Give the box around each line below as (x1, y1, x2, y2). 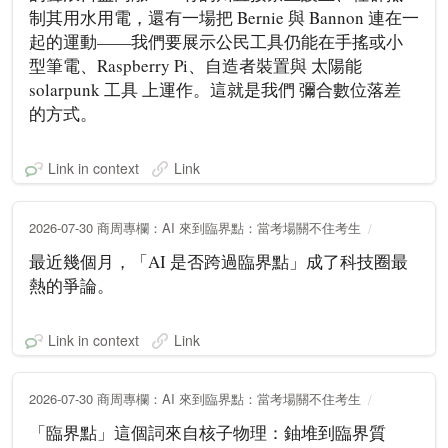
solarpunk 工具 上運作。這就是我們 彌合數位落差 (29, 77, 401, 101)
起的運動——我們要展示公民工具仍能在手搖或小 (29, 29, 403, 53)
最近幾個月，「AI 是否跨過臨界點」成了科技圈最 (29, 249, 408, 273)
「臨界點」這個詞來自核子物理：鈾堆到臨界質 (29, 420, 386, 444)
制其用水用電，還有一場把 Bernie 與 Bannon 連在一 (29, 5, 419, 29)
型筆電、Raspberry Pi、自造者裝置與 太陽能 (29, 53, 362, 77)
